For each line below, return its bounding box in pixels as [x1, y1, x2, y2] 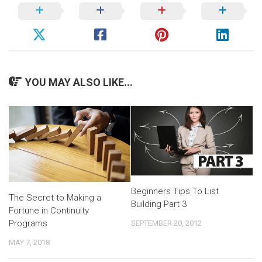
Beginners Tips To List [131, 186, 219, 197]
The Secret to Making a [9, 192, 101, 203]
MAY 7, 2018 [9, 237, 50, 247]
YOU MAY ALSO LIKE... [25, 76, 133, 89]
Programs [9, 218, 47, 229]
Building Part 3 [131, 199, 187, 210]
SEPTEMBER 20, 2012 [131, 219, 202, 228]
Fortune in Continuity [9, 205, 89, 216]
